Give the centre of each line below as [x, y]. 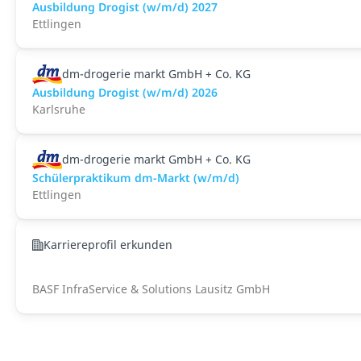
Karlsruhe [59, 109]
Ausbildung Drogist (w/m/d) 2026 [125, 92]
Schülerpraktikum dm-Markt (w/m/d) [136, 178]
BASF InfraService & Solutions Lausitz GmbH [151, 289]
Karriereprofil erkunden [108, 245]
